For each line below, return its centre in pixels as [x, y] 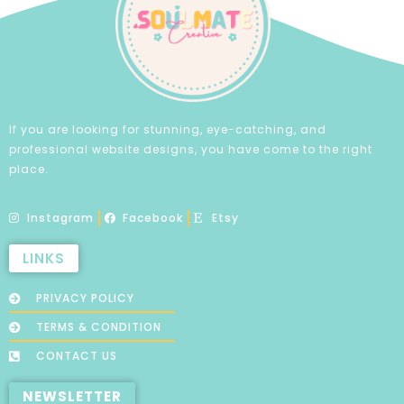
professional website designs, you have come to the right [191, 149]
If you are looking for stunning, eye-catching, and [168, 129]
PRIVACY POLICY [86, 298]
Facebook [153, 218]
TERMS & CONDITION [99, 327]
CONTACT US [77, 356]
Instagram [60, 218]
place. [29, 169]
